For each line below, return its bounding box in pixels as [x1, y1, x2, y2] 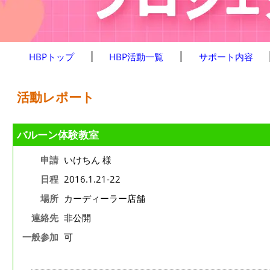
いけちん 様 [63, 154, 111, 166]
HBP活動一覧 [109, 51, 164, 63]
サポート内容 [198, 51, 253, 63]
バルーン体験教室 [16, 128, 99, 142]
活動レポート [17, 89, 95, 105]
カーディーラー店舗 [63, 192, 145, 204]
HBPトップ [29, 51, 75, 63]
